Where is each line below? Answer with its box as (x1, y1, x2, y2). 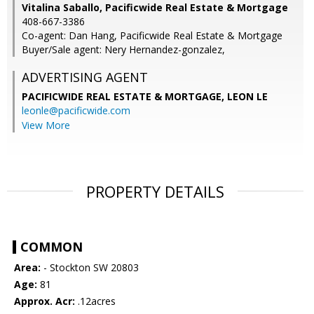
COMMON (20, 238, 83, 256)
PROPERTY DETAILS (86, 181, 224, 203)
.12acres (75, 294, 116, 308)
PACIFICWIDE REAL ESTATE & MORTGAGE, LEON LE (22, 90, 268, 104)
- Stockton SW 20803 (41, 261, 139, 275)
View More (22, 118, 70, 132)
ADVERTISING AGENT (22, 69, 148, 86)
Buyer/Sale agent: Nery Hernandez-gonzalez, (22, 43, 225, 57)
